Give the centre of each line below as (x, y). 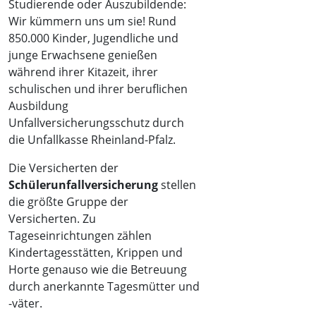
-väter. (25, 303)
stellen (177, 185)
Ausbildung (38, 106)
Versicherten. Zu (52, 219)
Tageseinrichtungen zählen (80, 236)
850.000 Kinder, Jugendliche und (93, 38)
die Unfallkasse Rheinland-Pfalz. (92, 140)
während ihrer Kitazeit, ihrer (83, 72)
